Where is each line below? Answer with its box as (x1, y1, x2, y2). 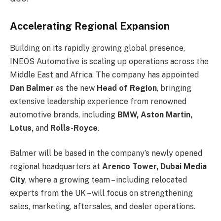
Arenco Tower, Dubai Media (102, 162, 207, 172)
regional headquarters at (10, 162, 102, 172)
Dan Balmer (10, 83, 54, 93)
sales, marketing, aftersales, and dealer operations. (10, 202, 195, 212)
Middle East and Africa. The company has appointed (10, 70, 199, 79)
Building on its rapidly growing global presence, (10, 43, 185, 53)
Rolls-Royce (50, 123, 98, 133)
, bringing (157, 83, 191, 93)
